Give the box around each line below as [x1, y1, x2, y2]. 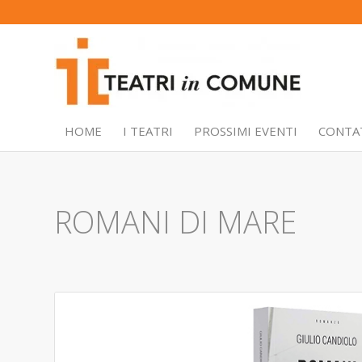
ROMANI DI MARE [54, 200, 297, 242]
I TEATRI [123, 123, 173, 139]
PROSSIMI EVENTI [194, 123, 297, 139]
